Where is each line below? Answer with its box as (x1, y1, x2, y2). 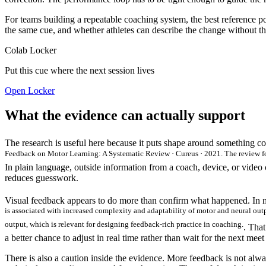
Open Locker (5, 85, 55, 96)
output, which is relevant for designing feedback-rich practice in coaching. (5, 219, 243, 229)
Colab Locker (5, 45, 56, 55)
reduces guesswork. (5, 172, 78, 183)
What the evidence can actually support (5, 107, 245, 123)
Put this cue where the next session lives (5, 65, 154, 75)
